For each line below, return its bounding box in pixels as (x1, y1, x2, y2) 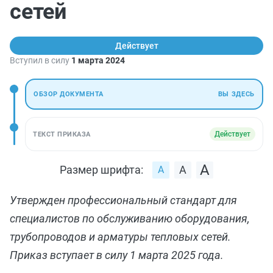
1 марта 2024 (71, 55, 125, 65)
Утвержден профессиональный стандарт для (10, 194, 237, 207)
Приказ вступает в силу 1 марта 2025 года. (10, 249, 224, 261)
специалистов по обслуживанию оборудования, (10, 212, 250, 225)
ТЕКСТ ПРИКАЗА (33, 130, 91, 138)
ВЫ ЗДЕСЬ (218, 90, 255, 98)
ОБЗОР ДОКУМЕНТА (34, 90, 104, 98)
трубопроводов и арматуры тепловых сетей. (10, 230, 231, 243)
